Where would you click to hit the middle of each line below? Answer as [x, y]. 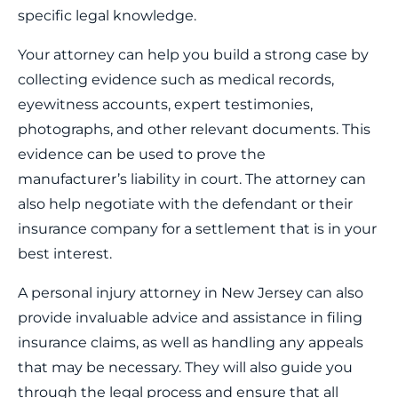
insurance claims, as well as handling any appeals [191, 342]
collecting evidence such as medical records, [176, 80]
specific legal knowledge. [107, 16]
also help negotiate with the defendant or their [185, 204]
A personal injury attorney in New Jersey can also [191, 293]
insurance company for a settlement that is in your [197, 229]
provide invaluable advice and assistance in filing [190, 318]
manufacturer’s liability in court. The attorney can [192, 179]
